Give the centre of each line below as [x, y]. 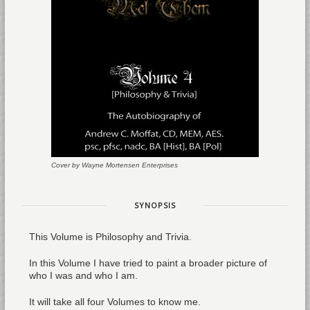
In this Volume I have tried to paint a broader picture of [148, 263]
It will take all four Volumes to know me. [115, 302]
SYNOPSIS [155, 205]
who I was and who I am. [83, 275]
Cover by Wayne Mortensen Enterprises [114, 165]
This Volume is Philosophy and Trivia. [110, 237]
